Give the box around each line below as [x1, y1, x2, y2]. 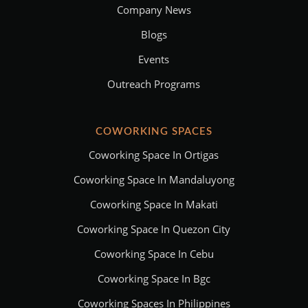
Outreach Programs [107, 77, 201, 91]
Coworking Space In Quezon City [77, 222, 231, 236]
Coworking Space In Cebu [93, 247, 214, 261]
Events [138, 52, 170, 67]
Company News [116, 3, 191, 17]
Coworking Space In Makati [89, 197, 218, 212]
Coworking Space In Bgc [97, 272, 210, 286]
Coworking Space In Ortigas [89, 148, 219, 162]
